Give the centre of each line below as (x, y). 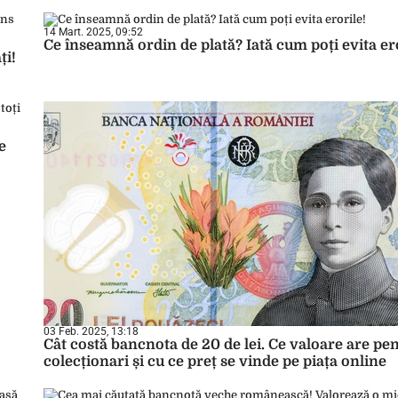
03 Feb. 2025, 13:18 (91, 331)
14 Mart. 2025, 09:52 (93, 32)
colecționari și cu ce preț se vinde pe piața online (215, 362)
